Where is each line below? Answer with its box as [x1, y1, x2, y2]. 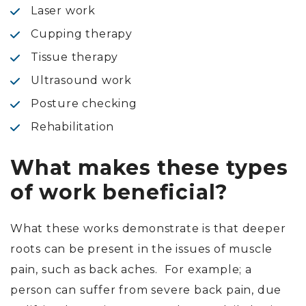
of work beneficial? [10, 180, 229, 206]
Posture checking [31, 97, 137, 111]
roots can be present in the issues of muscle [10, 242, 273, 256]
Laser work [31, 4, 96, 18]
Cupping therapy [31, 27, 133, 41]
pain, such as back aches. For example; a [10, 263, 252, 277]
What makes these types [10, 155, 288, 181]
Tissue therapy [31, 51, 119, 64]
